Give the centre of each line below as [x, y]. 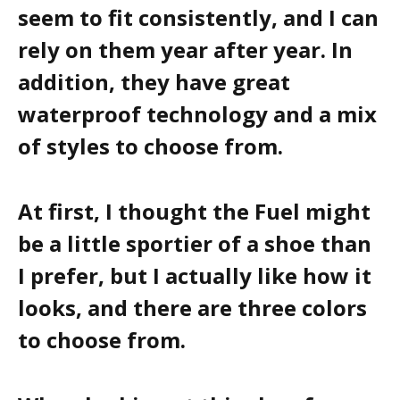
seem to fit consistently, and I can [198, 18]
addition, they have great [154, 82]
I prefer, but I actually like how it [195, 276]
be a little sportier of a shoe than [195, 244]
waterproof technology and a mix [197, 114]
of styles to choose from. [150, 146]
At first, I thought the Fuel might [194, 212]
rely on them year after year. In [185, 50]
